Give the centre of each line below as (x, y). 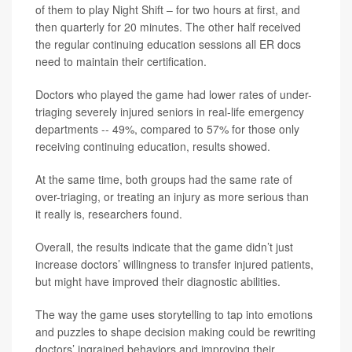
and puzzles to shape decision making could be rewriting (176, 332)
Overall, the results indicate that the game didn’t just (164, 247)
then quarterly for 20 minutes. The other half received (168, 27)
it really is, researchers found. (109, 214)
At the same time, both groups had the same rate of (164, 179)
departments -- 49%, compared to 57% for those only (167, 129)
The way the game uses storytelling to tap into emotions (174, 314)
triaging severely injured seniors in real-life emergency (170, 112)
